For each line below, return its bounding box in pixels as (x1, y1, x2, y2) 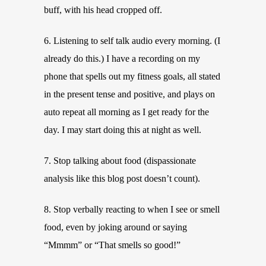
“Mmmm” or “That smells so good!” (44, 240, 180, 250)
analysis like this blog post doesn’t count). (44, 173, 200, 183)
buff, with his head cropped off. (44, 5, 162, 15)
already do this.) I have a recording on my (44, 53, 200, 64)
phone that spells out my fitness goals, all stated (44, 71, 220, 81)
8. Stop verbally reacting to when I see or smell (44, 204, 220, 214)
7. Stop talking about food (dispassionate (44, 156, 196, 166)
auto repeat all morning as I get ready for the (44, 107, 209, 117)
